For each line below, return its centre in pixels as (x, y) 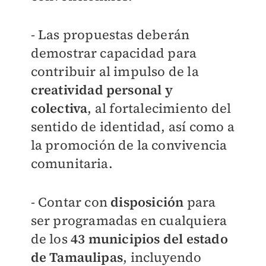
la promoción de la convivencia (129, 145)
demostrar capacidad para (114, 53)
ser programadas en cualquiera (129, 221)
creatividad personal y (102, 90)
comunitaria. (72, 164)
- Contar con (71, 202)
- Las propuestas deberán (110, 35)
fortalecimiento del (170, 108)
